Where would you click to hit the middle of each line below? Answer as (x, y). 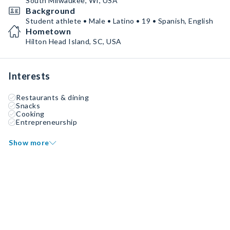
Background (50, 11)
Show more (29, 142)
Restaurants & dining (52, 97)
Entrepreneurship (46, 122)
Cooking (30, 114)
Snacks (28, 106)
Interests (29, 76)
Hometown (48, 31)
